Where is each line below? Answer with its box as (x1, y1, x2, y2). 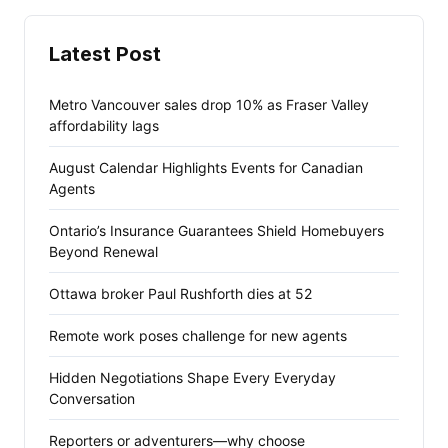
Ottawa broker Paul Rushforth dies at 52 (49, 285, 312, 302)
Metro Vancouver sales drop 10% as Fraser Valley (49, 96, 369, 113)
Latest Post (49, 42, 161, 66)
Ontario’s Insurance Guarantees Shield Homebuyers (49, 222, 384, 239)
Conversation (49, 390, 135, 407)
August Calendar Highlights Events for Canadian (49, 159, 363, 176)
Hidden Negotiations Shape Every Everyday (49, 369, 336, 386)
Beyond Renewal (49, 243, 158, 260)
